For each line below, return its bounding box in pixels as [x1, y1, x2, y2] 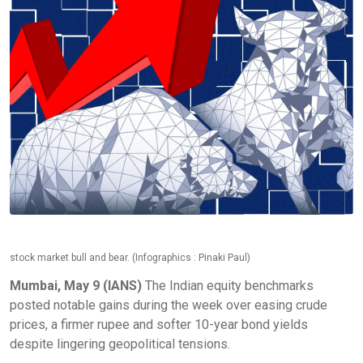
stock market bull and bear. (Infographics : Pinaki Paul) [10, 252, 250, 263]
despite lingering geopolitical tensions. [10, 336, 233, 352]
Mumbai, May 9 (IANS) [10, 278, 142, 293]
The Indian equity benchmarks [142, 278, 314, 293]
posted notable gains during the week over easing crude [10, 297, 327, 313]
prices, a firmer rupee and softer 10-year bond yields [10, 317, 308, 332]
